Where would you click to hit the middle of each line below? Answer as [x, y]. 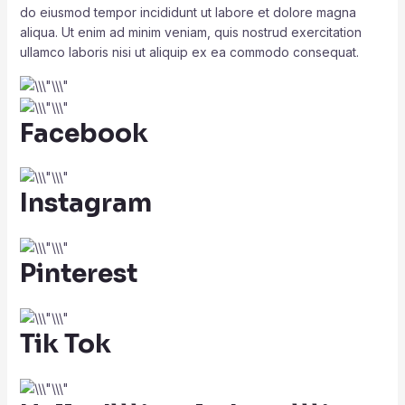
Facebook [84, 133]
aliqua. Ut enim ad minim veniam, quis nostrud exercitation [190, 33]
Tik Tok [65, 344]
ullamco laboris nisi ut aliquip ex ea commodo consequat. [189, 52]
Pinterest [78, 274]
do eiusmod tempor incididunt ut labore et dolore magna [188, 13]
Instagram [85, 203]
